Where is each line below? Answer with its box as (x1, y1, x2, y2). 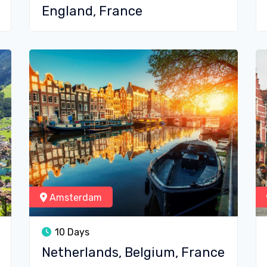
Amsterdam (47, 192, 102, 203)
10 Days (52, 226, 89, 238)
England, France (42, 3, 142, 19)
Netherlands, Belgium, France (42, 244, 225, 260)
